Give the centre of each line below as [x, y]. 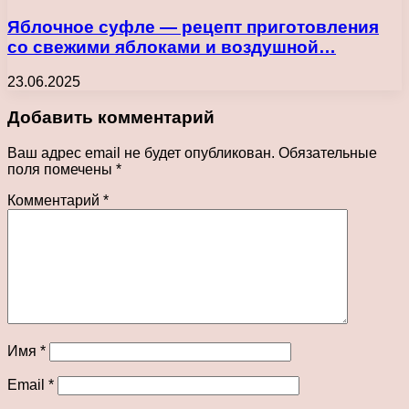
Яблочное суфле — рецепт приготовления [193, 26]
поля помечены [62, 169]
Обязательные [328, 152]
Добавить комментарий [111, 118]
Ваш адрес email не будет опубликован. [141, 152]
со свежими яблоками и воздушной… [172, 47]
